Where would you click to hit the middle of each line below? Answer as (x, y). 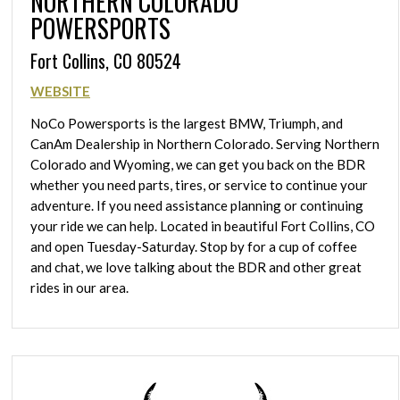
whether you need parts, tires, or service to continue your (199, 185)
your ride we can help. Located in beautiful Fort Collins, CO (203, 226)
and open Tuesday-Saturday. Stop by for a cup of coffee (194, 247)
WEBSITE (60, 92)
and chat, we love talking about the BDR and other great (196, 267)
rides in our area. (79, 288)
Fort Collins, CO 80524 (106, 60)
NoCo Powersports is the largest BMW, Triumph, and (187, 124)
